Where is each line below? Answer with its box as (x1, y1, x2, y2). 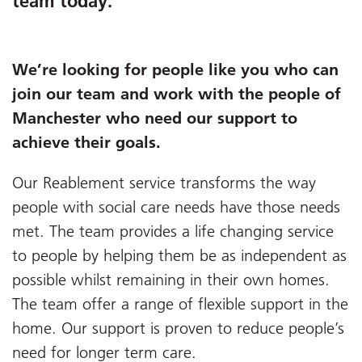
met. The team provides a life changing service (12, 221, 334, 241)
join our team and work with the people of (12, 83, 341, 103)
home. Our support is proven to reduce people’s (12, 318, 344, 338)
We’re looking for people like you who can (12, 59, 339, 79)
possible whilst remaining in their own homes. (12, 269, 330, 289)
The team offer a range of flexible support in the (12, 293, 348, 314)
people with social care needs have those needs (12, 196, 340, 217)
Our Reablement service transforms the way (12, 172, 316, 192)
